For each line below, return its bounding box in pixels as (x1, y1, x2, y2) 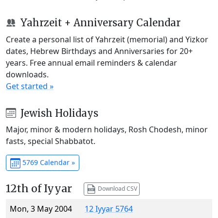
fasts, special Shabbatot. (6, 136, 95, 147)
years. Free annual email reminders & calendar (6, 57, 177, 68)
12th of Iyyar (6, 182, 72, 196)
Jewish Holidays (18, 107, 98, 119)
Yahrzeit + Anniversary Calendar (18, 16, 181, 29)
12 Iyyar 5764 (85, 203, 133, 215)
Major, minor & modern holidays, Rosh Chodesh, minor (6, 124, 208, 135)
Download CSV (96, 184, 137, 193)
